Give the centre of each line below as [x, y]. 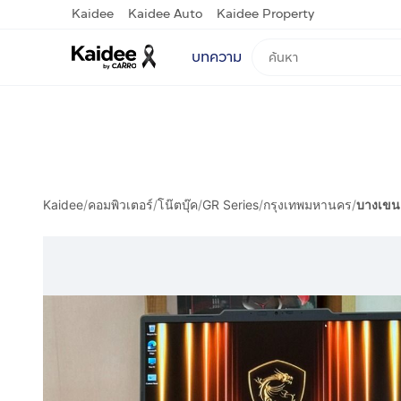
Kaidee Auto [165, 14]
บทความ [217, 56]
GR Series [230, 205]
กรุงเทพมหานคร [307, 205]
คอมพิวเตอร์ [120, 205]
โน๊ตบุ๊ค [178, 205]
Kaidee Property [265, 14]
